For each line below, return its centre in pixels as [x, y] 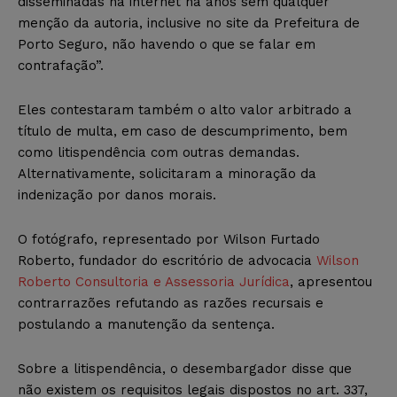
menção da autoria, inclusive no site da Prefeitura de [189, 23]
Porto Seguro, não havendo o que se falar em [167, 45]
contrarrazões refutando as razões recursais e [171, 304]
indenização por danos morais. [117, 195]
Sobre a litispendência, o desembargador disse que [185, 369]
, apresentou [331, 282]
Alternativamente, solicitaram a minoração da [167, 174]
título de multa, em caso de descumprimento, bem [183, 132]
